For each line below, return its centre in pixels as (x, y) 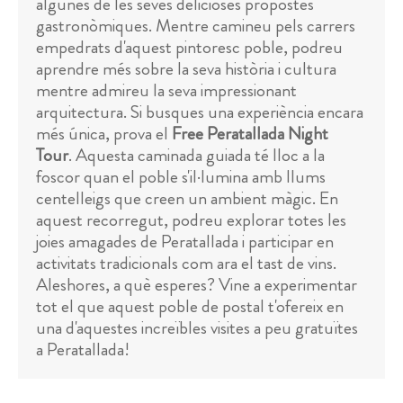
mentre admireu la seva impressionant (166, 90)
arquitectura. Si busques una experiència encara (200, 112)
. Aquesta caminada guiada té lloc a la (197, 155)
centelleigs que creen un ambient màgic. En (187, 198)
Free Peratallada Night (250, 134)
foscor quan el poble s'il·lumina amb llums (181, 177)
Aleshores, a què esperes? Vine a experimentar (197, 285)
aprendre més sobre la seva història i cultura (186, 69)
